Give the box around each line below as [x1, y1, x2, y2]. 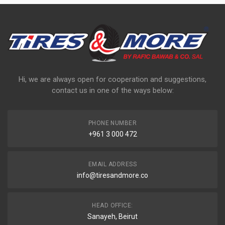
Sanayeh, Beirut [87, 212, 138, 221]
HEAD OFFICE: [92, 202, 133, 209]
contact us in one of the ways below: [51, 86, 174, 95]
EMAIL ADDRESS [88, 161, 137, 168]
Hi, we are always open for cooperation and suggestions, [19, 75, 206, 84]
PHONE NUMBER [88, 120, 137, 127]
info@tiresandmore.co [77, 171, 148, 180]
